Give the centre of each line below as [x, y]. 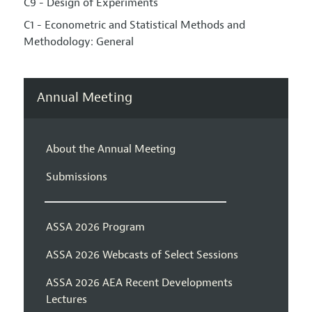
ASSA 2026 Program [95, 227]
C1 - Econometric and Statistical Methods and [134, 25]
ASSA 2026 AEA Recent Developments [139, 282]
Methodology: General [78, 42]
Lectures [66, 299]
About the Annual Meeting [110, 149]
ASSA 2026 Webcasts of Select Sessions [142, 255]
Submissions [76, 177]
